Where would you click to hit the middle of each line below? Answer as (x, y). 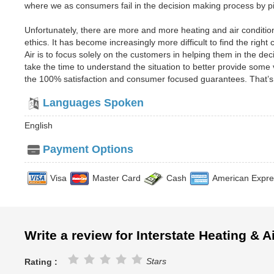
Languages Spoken (93, 102)
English (39, 125)
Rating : (41, 262)
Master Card (117, 178)
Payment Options (88, 149)
